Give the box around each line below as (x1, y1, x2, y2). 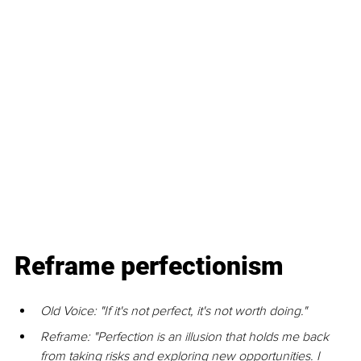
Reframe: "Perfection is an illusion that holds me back (40, 329, 332, 346)
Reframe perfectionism (15, 251, 284, 282)
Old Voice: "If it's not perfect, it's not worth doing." (40, 303, 307, 320)
